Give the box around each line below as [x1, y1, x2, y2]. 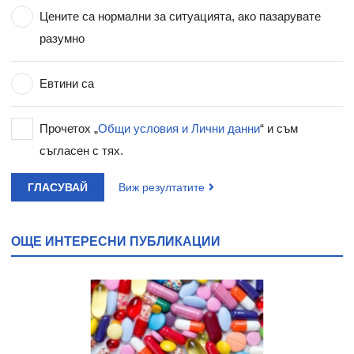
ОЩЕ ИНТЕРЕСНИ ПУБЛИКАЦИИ [11, 233, 220, 248]
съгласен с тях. [40, 143, 124, 157]
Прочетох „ [40, 121, 99, 135]
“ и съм [260, 121, 299, 135]
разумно [40, 31, 85, 45]
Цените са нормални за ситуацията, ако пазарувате [40, 9, 322, 23]
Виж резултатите [119, 180, 205, 194]
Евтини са [40, 76, 95, 90]
